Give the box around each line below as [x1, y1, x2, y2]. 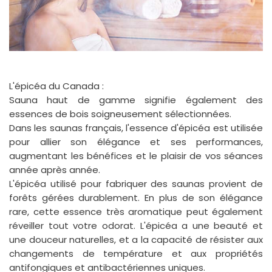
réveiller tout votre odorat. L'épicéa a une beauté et [9, 219, 263, 233]
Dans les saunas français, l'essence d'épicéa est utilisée [9, 121, 263, 135]
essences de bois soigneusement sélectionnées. [9, 107, 231, 121]
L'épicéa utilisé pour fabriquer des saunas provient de [9, 177, 263, 191]
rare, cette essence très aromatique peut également [9, 205, 263, 219]
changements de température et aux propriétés [9, 247, 263, 260]
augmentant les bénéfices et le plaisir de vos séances [9, 149, 263, 163]
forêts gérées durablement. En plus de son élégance [9, 191, 263, 205]
